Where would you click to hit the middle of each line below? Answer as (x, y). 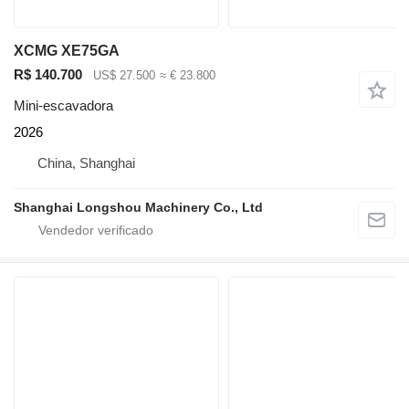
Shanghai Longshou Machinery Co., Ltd (138, 208)
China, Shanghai (86, 163)
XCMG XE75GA (67, 50)
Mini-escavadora (63, 106)
